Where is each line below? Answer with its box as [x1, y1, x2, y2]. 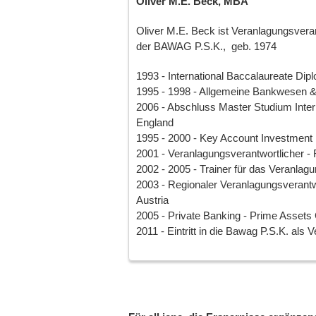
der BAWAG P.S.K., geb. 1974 [136, 40, 276, 52]
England [136, 116, 174, 128]
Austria [136, 194, 169, 206]
